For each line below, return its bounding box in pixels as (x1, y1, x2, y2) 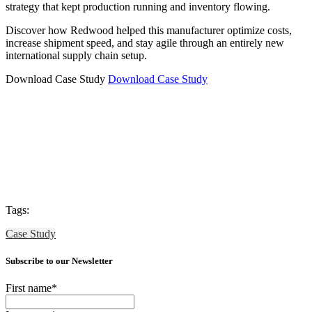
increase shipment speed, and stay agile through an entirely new (6, 36, 284, 49)
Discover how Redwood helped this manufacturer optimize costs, (6, 24, 292, 36)
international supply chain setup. (6, 49, 147, 61)
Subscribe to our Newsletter (6, 255, 113, 266)
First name (6, 281, 52, 294)
